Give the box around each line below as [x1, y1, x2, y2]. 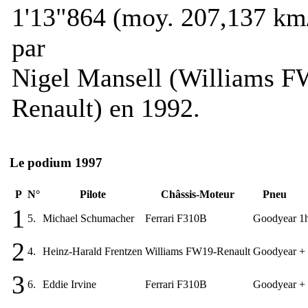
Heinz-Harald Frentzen [43, 245, 142, 257]
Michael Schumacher [43, 212, 134, 224]
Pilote [79, 188, 106, 200]
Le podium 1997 [10, 155, 102, 170]
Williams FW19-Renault [145, 245, 250, 257]
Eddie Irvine [43, 278, 96, 290]
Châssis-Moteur [161, 188, 234, 200]
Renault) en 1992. [12, 93, 200, 122]
